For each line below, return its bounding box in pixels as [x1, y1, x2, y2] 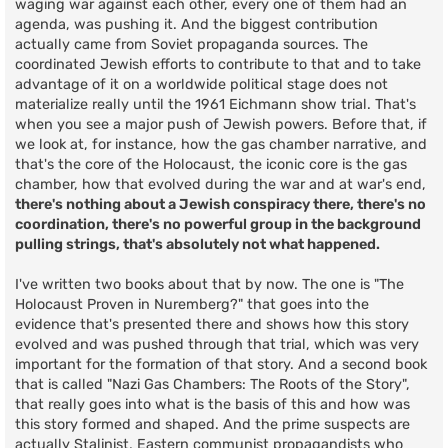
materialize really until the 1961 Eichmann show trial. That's [15, 96, 416, 114]
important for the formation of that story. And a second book [15, 356, 427, 374]
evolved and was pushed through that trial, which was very [15, 336, 419, 354]
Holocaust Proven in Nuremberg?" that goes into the [15, 296, 369, 314]
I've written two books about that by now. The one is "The [15, 276, 404, 294]
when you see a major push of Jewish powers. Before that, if [15, 116, 427, 134]
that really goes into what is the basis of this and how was [15, 396, 410, 414]
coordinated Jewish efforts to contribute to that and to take [15, 56, 421, 74]
